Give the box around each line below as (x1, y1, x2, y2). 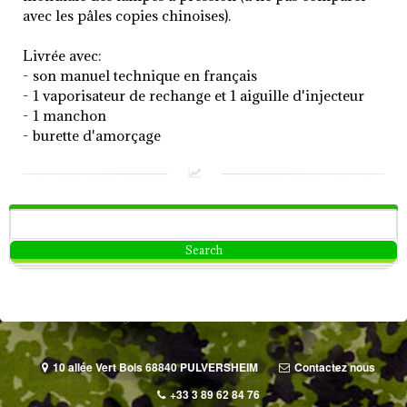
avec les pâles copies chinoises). (23, 5, 231, 25)
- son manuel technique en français (23, 66, 257, 85)
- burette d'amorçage (23, 126, 161, 145)
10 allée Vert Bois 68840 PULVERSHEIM (52, 359, 258, 376)
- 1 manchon (23, 106, 106, 125)
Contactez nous (293, 359, 375, 376)
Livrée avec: (23, 46, 102, 65)
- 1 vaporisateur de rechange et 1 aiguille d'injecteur (23, 86, 364, 105)
